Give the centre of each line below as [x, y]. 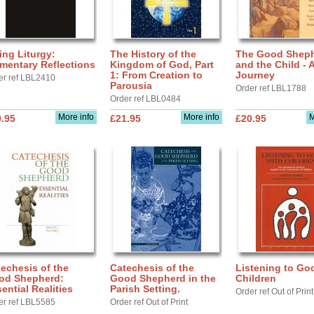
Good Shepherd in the [163, 278]
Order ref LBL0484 [145, 99]
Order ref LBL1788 [271, 88]
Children [256, 278]
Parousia [131, 86]
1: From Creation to [156, 75]
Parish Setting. [145, 289]
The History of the [153, 54]
